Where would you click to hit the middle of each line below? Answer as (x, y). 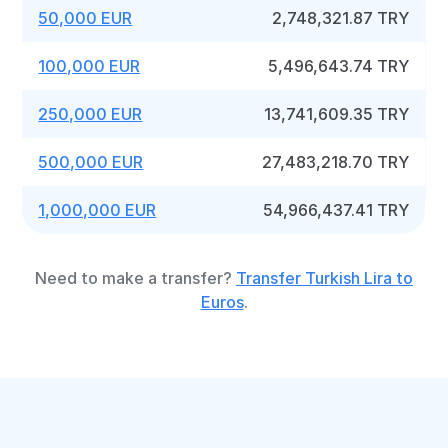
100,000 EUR (89, 66)
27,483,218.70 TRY (336, 162)
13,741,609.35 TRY (337, 114)
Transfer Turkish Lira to (324, 278)
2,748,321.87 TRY (341, 18)
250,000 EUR (90, 114)
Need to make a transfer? (135, 278)
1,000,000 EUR (97, 210)
